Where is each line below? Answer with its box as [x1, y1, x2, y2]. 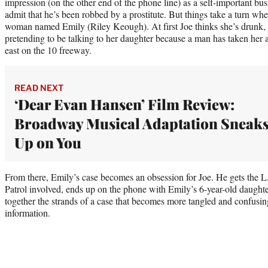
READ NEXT [14, 82, 63, 93]
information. [5, 206, 50, 219]
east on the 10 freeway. [5, 43, 92, 56]
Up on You [14, 132, 81, 152]
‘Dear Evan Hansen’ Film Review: [14, 94, 234, 114]
